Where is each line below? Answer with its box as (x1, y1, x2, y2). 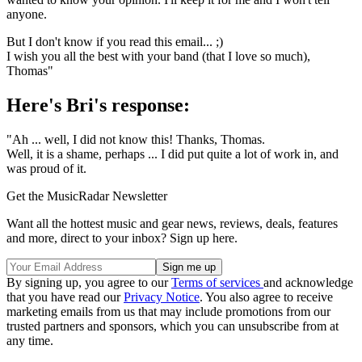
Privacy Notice (124, 289, 200, 304)
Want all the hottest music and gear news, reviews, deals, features (6, 216, 338, 230)
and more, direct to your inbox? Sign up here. (6, 230, 238, 245)
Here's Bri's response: (6, 95, 190, 116)
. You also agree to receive (200, 289, 333, 304)
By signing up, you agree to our (6, 275, 171, 289)
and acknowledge (263, 275, 353, 289)
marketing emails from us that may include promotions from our (6, 304, 330, 318)
